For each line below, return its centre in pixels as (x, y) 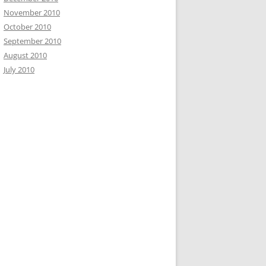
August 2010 (25, 55)
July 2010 (19, 69)
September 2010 (32, 41)
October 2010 (27, 27)
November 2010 (32, 12)
